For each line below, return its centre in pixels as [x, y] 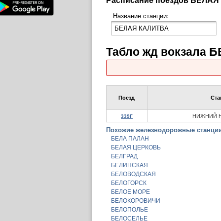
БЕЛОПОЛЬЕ [129, 210]
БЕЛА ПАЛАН [130, 139]
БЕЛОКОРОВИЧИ [136, 201]
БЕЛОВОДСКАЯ [133, 174]
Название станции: [141, 16]
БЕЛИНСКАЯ [129, 165]
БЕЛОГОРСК [129, 183]
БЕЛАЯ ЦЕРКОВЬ [136, 147]
